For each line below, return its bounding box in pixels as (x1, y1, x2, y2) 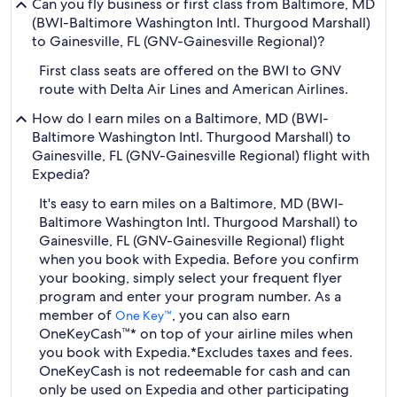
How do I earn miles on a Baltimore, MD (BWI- (32, 109, 329, 128)
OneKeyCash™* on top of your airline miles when (39, 324, 353, 343)
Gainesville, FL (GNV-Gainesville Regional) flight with (32, 146, 370, 165)
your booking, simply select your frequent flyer (39, 269, 342, 287)
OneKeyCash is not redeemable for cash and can (39, 362, 350, 380)
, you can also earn (172, 306, 290, 324)
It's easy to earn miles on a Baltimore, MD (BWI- (39, 194, 344, 213)
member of (39, 306, 115, 324)
